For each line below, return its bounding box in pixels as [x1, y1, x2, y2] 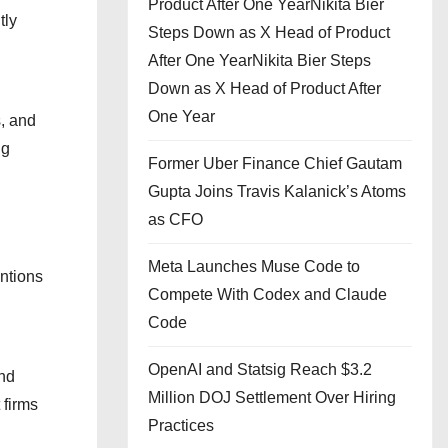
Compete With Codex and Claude [148, 286, 387, 303]
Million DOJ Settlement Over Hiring [148, 389, 396, 406]
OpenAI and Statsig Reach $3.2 [148, 361, 372, 378]
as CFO [148, 211, 203, 228]
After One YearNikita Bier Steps [148, 52, 371, 69]
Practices [148, 417, 214, 434]
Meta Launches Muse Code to [148, 258, 360, 275]
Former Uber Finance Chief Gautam [148, 155, 402, 172]
